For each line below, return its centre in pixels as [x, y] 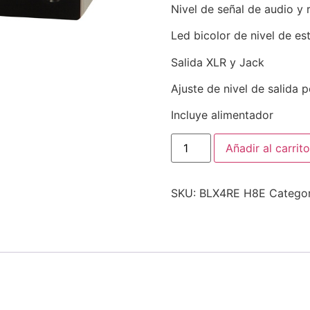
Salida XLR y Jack [217, 62]
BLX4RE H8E [232, 193]
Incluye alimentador [222, 115]
